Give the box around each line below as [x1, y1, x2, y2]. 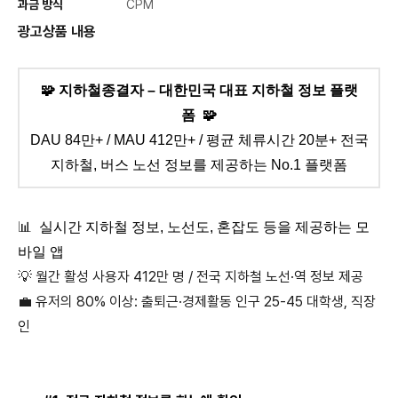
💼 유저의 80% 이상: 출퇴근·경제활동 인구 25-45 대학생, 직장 [18, 293, 376, 311]
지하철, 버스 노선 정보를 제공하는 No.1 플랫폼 [51, 157, 347, 173]
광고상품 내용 [18, 23, 96, 41]
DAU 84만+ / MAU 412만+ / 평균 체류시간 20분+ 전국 [29, 132, 369, 148]
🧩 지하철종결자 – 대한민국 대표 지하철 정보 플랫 [40, 83, 358, 99]
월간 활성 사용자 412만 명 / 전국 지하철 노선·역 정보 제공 [36, 268, 363, 286]
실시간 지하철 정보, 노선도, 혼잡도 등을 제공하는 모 [39, 219, 370, 235]
